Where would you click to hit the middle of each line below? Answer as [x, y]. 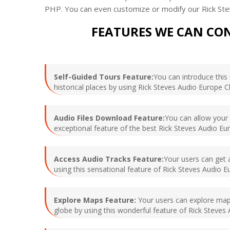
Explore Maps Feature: [96, 200]
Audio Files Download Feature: [109, 118]
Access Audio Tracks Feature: [109, 159]
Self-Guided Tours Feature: [104, 76]
